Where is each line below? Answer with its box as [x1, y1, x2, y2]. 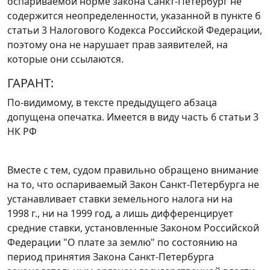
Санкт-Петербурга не [157, 178, 259, 192]
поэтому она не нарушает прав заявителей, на [7, 38, 228, 52]
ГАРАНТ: [7, 75, 54, 92]
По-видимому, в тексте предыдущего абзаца [7, 96, 217, 110]
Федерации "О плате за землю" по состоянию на [7, 236, 237, 250]
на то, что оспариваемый [7, 178, 130, 192]
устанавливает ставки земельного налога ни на [7, 192, 233, 206]
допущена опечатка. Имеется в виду [7, 110, 181, 124]
